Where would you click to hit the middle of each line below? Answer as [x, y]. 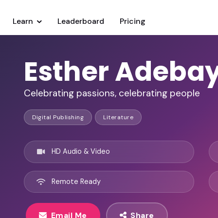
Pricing [133, 21]
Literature [118, 118]
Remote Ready [76, 181]
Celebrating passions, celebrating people [112, 93]
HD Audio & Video [81, 152]
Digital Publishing [58, 118]
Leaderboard [81, 21]
